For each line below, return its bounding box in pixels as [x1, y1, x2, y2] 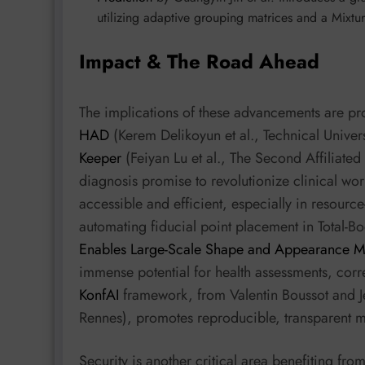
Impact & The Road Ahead [79, 46, 319, 76]
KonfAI [79, 284, 119, 306]
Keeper [79, 147, 121, 169]
